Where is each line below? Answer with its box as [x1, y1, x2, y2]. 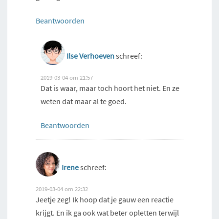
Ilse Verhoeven [66, 51, 114, 61]
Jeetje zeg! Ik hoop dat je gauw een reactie [36, 195, 174, 205]
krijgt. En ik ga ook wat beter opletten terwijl [36, 208, 179, 218]
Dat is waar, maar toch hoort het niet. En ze [41, 83, 179, 93]
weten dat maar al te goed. [41, 96, 127, 107]
